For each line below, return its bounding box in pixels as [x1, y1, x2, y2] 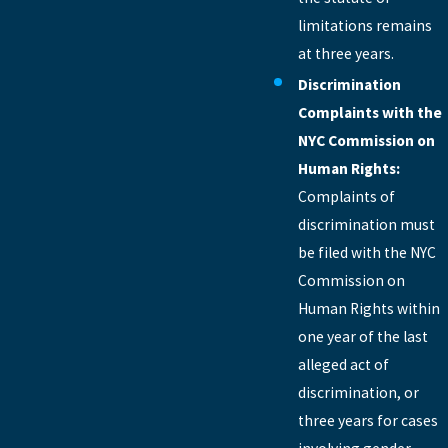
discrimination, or [297, 383, 419, 403]
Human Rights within [297, 299, 440, 319]
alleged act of [297, 355, 389, 375]
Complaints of [297, 187, 395, 207]
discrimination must [297, 215, 435, 235]
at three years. [297, 44, 397, 64]
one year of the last [297, 327, 428, 347]
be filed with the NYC [297, 243, 436, 263]
